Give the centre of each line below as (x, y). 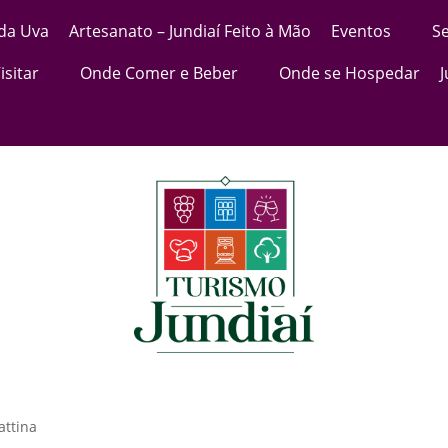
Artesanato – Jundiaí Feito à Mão (190, 31)
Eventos (361, 31)
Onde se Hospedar (349, 73)
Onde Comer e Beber (159, 73)
